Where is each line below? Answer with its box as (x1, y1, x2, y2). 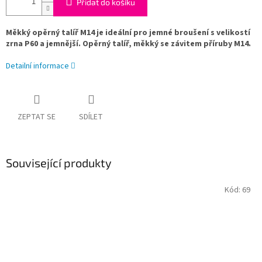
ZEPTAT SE (18, 111, 56, 123)
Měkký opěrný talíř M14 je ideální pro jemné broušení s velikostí (6, 27, 250, 39)
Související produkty (6, 156, 112, 170)
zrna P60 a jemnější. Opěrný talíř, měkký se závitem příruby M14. (6, 38, 251, 50)
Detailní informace (6, 60, 69, 73)
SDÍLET (79, 111, 103, 123)
